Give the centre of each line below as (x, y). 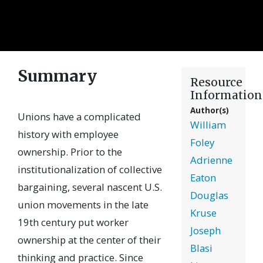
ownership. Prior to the (70, 152)
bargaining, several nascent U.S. (90, 187)
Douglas (209, 195)
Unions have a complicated (79, 117)
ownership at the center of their (89, 240)
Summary (57, 76)
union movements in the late (83, 205)
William (208, 124)
